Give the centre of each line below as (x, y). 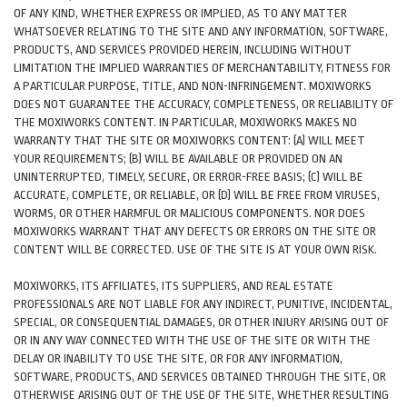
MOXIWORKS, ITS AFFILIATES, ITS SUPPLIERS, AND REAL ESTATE (174, 286)
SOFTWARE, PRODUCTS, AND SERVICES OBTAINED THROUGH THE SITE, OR (200, 377)
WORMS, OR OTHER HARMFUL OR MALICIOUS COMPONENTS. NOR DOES (189, 213)
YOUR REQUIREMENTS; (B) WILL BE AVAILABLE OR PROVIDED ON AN (178, 159)
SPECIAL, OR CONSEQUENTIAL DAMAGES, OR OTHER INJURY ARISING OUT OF (201, 322)
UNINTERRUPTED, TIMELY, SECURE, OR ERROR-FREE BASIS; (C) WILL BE (189, 177)
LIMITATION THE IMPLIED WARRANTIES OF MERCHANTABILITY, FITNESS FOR (202, 68)
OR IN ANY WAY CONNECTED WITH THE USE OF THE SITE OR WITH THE (192, 340)
